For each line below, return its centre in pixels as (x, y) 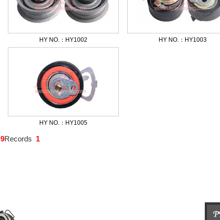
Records (20, 139)
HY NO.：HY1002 (63, 40)
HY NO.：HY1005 (63, 123)
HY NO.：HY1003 (183, 40)
